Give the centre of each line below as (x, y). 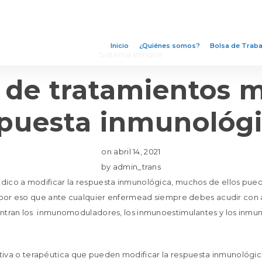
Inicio (120, 45)
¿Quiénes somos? (169, 45)
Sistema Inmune (131, 54)
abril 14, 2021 (137, 151)
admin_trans (137, 167)
